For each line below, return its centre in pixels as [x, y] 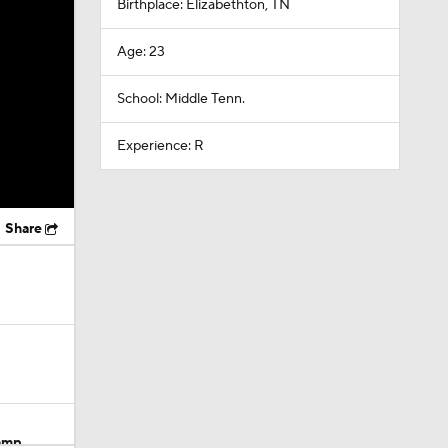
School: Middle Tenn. [180, 99]
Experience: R [160, 146]
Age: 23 [140, 52]
